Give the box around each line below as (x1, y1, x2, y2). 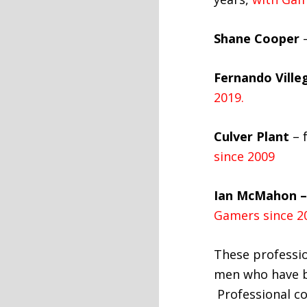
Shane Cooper (214, 30, 299, 47)
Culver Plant (214, 128, 289, 145)
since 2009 (214, 148, 275, 164)
